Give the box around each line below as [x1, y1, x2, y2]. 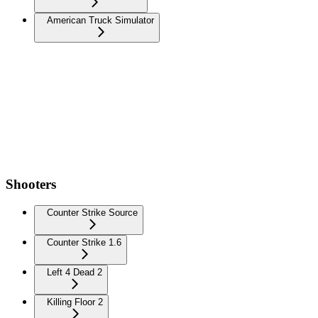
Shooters [6, 176, 56, 192]
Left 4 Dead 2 [47, 267, 102, 278]
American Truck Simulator [47, 15, 154, 26]
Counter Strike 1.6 [47, 237, 121, 248]
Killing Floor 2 [47, 297, 103, 308]
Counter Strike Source [47, 207, 138, 219]
